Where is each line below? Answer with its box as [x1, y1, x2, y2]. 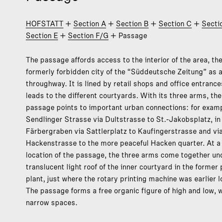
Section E [26, 31, 58, 40]
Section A [73, 19, 106, 28]
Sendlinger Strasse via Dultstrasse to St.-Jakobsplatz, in [26, 115, 221, 123]
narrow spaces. [26, 198, 77, 207]
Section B [116, 19, 149, 28]
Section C [159, 19, 192, 28]
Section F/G [68, 31, 109, 40]
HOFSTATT [26, 19, 63, 28]
